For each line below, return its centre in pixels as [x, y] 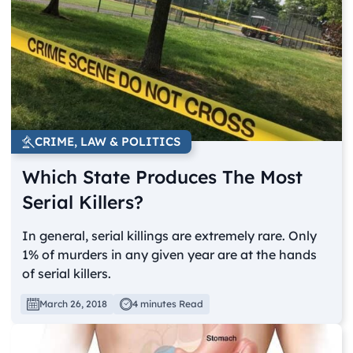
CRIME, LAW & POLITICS [108, 142]
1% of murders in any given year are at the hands [170, 255]
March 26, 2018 [74, 304]
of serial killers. [67, 274]
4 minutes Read [168, 304]
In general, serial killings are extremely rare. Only [170, 236]
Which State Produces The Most [163, 177]
